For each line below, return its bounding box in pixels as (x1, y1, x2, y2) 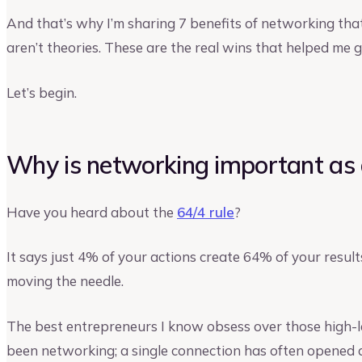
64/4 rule (177, 203, 234, 221)
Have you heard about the (6, 203, 177, 221)
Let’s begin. (6, 83, 77, 101)
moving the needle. (6, 272, 124, 290)
